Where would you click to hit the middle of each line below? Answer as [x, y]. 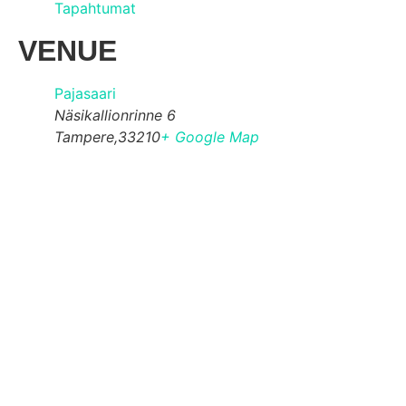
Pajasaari [85, 93]
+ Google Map [210, 136]
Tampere [84, 136]
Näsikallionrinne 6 [115, 115]
